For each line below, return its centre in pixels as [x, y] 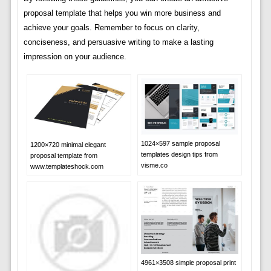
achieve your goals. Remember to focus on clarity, [111, 28]
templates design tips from [179, 154]
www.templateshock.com [67, 167]
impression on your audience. [75, 57]
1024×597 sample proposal [180, 143]
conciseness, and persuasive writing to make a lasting [118, 42]
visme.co [154, 165]
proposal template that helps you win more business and [122, 13]
